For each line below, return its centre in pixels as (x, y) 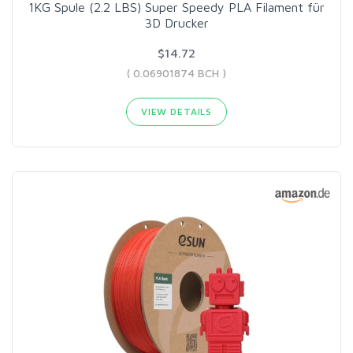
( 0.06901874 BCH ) (176, 73)
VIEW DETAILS (176, 112)
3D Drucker (176, 23)
